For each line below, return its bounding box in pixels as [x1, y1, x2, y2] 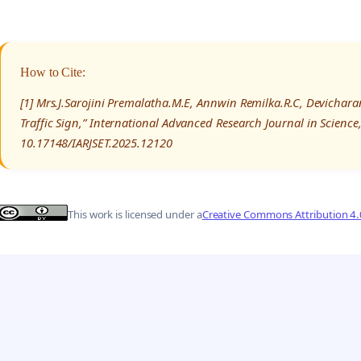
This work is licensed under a [68, 207, 202, 222]
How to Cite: [20, 64, 86, 79]
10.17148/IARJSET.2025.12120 [20, 134, 172, 151]
